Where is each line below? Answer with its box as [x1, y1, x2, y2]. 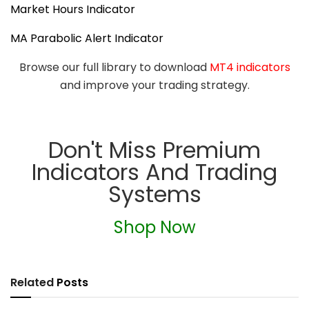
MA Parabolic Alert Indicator [10, 30, 163, 46]
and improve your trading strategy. [59, 77, 250, 93]
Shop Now [113, 215, 196, 239]
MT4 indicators [209, 59, 290, 75]
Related [10, 274, 54, 290]
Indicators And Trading [32, 156, 277, 188]
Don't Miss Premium [48, 134, 261, 166]
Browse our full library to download [19, 59, 210, 75]
